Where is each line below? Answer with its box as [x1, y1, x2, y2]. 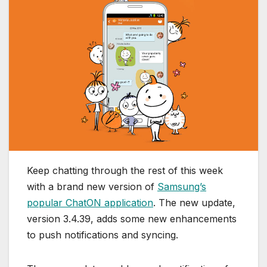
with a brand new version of [27, 180, 157, 193]
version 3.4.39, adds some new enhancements [27, 212, 237, 225]
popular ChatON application [27, 196, 153, 209]
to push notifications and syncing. [27, 228, 178, 241]
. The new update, [153, 196, 235, 209]
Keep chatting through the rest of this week [27, 164, 223, 176]
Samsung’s [157, 180, 206, 193]
